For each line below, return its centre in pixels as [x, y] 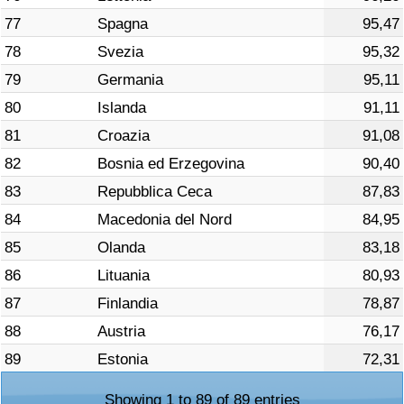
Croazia [124, 135]
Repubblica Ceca [155, 191]
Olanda [121, 247]
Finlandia [128, 303]
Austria [121, 331]
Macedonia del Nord [165, 219]
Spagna [123, 23]
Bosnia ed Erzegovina [171, 163]
